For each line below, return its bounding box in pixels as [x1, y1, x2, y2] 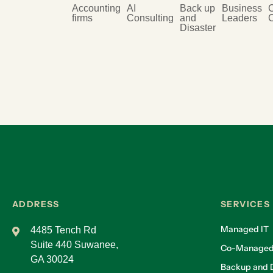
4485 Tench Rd [30, 225, 96, 235]
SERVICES [221, 199, 271, 210]
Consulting [127, 13, 174, 23]
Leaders [222, 13, 257, 23]
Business [222, 3, 262, 13]
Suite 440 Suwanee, [30, 239, 118, 250]
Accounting [72, 3, 121, 13]
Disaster [180, 23, 216, 33]
